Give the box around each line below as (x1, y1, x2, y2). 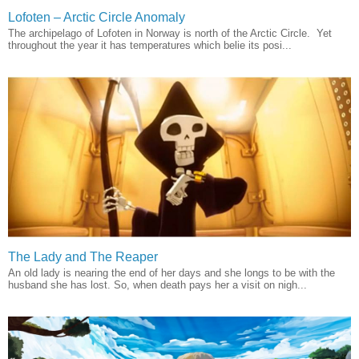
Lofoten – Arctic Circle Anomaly (8, 10, 185, 25)
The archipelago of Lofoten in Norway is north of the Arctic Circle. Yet (8, 27, 332, 40)
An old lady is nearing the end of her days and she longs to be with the (8, 267, 335, 280)
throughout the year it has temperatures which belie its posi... (8, 39, 292, 52)
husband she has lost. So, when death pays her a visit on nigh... (8, 279, 307, 292)
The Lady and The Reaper (8, 250, 158, 264)
